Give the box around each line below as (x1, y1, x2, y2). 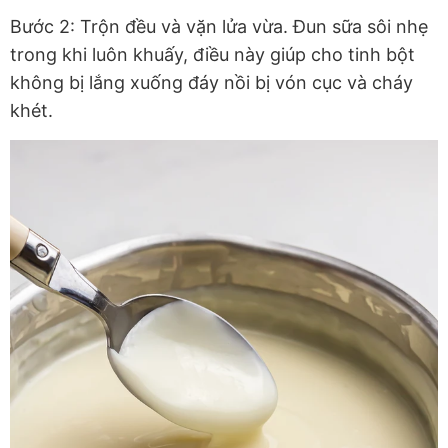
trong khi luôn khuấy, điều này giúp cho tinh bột (10, 44, 415, 66)
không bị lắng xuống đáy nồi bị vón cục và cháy (10, 72, 413, 94)
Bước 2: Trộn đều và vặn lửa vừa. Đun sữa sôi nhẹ (10, 16, 428, 38)
